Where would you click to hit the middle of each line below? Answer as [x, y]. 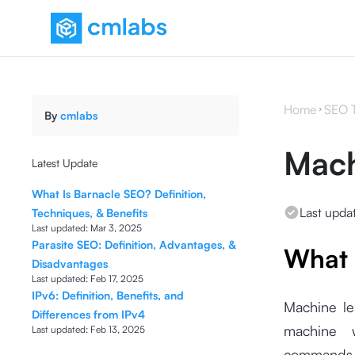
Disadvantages [70, 263]
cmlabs [79, 115]
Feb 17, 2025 [117, 279]
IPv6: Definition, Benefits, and [108, 295]
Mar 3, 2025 [116, 228]
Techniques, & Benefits [90, 213]
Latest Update [65, 163]
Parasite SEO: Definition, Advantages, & [134, 244]
